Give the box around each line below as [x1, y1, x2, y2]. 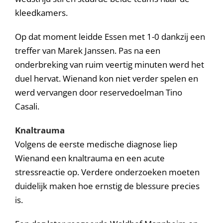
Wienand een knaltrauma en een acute [15, 152, 165, 164]
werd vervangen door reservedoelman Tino [15, 87, 182, 98]
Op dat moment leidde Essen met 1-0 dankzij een [15, 31, 205, 42]
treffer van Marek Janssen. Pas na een [15, 45, 160, 56]
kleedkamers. [15, 7, 68, 18]
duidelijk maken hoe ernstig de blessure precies [15, 180, 200, 192]
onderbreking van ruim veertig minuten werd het [15, 59, 204, 70]
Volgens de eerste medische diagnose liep [15, 138, 177, 150]
